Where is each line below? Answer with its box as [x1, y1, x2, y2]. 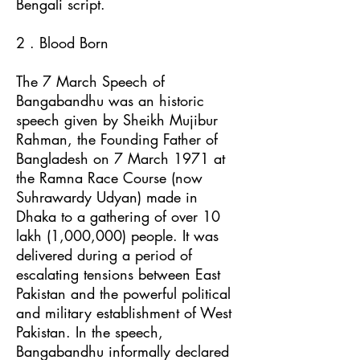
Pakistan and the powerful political [16, 284, 231, 303]
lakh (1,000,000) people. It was [16, 226, 219, 245]
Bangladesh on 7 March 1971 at [16, 149, 225, 168]
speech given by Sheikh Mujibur [16, 110, 218, 129]
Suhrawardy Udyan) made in [16, 187, 198, 207]
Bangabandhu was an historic [16, 91, 204, 110]
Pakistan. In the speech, [16, 322, 163, 342]
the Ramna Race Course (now [16, 168, 202, 187]
